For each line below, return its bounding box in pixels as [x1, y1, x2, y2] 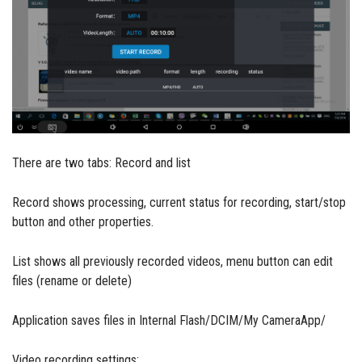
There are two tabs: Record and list [12, 155, 191, 171]
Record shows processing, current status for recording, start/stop [12, 195, 346, 211]
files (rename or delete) [12, 273, 132, 289]
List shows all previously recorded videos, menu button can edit [12, 254, 333, 270]
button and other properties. [12, 214, 154, 230]
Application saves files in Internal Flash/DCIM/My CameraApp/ [12, 313, 326, 329]
